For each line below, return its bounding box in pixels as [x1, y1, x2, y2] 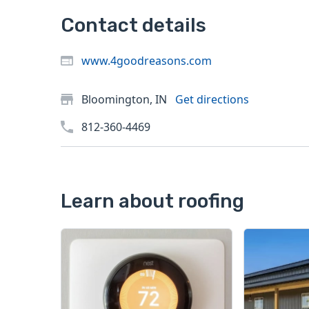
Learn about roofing [61, 190, 244, 213]
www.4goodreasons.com [81, 53, 212, 69]
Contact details [61, 14, 206, 37]
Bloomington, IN [81, 92, 170, 108]
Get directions [175, 92, 249, 108]
